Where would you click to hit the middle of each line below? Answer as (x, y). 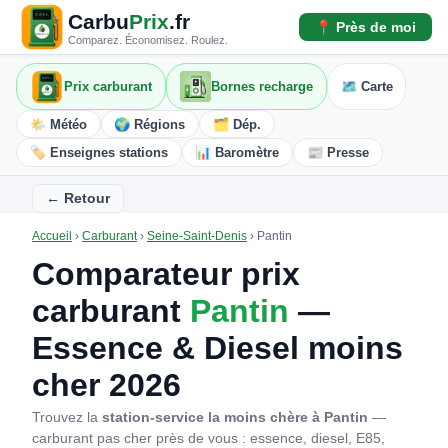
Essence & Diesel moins (217, 348)
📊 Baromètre (237, 153)
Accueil (52, 236)
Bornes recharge (261, 87)
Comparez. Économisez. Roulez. (148, 39)
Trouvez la (67, 417)
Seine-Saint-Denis (197, 236)
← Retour (77, 199)
